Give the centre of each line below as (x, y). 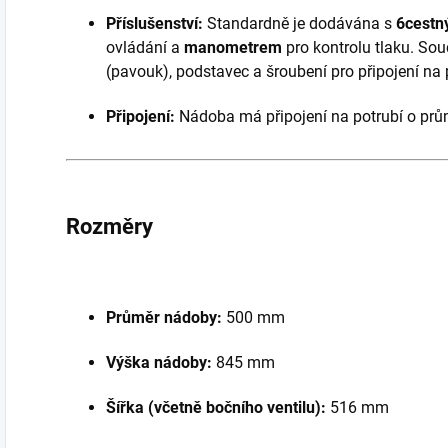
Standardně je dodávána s (299, 23)
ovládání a (145, 47)
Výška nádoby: (159, 362)
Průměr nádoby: (164, 317)
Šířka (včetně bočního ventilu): (216, 407)
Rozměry (109, 226)
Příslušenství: (154, 23)
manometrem (233, 47)
